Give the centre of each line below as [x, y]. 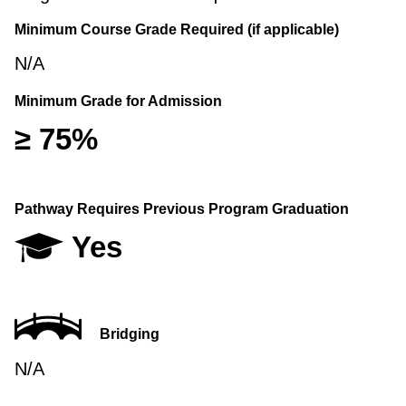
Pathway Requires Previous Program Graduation [181, 209]
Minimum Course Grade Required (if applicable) [176, 29]
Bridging [129, 334]
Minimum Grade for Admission [118, 101]
